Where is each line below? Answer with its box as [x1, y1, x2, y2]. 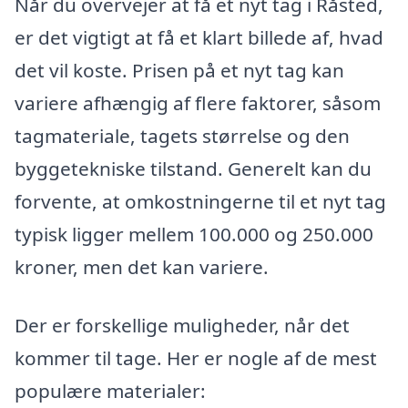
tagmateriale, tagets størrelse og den [15, 123, 350, 149]
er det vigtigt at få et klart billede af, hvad [15, 25, 383, 51]
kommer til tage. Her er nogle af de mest [15, 344, 377, 371]
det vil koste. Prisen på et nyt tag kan [15, 57, 344, 84]
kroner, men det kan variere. [15, 254, 269, 280]
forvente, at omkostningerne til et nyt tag [15, 189, 386, 215]
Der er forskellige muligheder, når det [15, 311, 350, 338]
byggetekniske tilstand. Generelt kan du [15, 156, 372, 182]
